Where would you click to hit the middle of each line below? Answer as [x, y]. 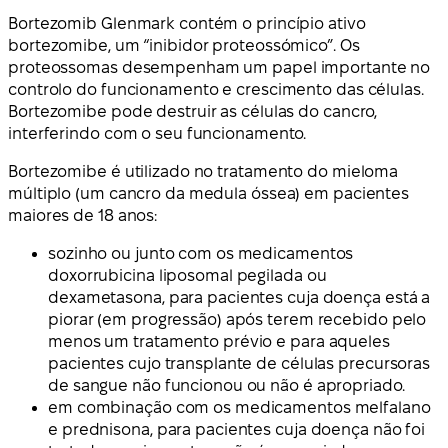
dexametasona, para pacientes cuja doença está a [239, 298]
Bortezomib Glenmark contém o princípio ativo [187, 24]
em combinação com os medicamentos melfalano [239, 408]
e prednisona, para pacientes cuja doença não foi [237, 430]
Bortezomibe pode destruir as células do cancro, [193, 112]
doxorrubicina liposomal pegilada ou [187, 276]
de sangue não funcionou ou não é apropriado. [226, 386]
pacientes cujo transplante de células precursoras [239, 364]
